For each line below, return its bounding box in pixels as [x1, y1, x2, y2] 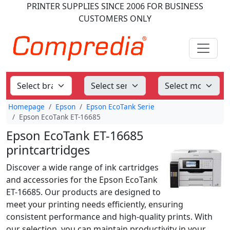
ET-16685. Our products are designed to [6, 186, 161, 198]
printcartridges [6, 142, 90, 158]
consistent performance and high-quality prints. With [6, 211, 213, 222]
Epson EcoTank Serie [86, 102, 155, 111]
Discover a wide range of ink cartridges [6, 162, 159, 173]
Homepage [8, 102, 45, 111]
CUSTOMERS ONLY [79, 13, 151, 24]
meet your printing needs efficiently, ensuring [6, 199, 183, 210]
